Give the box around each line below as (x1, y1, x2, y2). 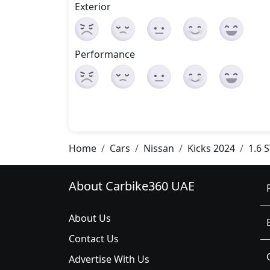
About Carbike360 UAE (69, 178, 195, 194)
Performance (75, 48, 135, 61)
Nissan (143, 142, 174, 155)
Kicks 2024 (187, 142, 235, 155)
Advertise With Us (69, 253, 149, 266)
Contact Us (69, 232, 119, 245)
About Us (69, 212, 111, 225)
